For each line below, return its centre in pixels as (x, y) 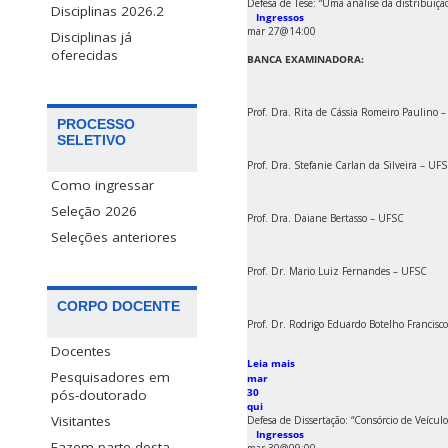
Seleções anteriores (114, 237)
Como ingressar (102, 185)
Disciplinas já (91, 37)
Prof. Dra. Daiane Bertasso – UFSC (325, 218)
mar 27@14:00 (281, 31)
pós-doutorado (99, 395)
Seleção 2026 (94, 211)
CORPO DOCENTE (118, 306)
